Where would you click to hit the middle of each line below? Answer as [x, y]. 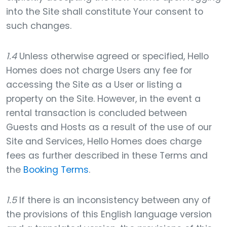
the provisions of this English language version [109, 214]
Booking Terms [56, 170]
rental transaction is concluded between [97, 113]
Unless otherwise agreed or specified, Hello [113, 56]
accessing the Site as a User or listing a [94, 85]
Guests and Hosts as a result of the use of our [109, 127]
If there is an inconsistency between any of [114, 200]
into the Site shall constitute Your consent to [105, 12]
